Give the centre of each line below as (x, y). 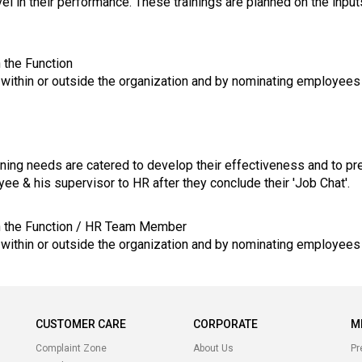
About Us (213, 348)
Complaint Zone (71, 348)
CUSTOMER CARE (81, 324)
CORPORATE (225, 324)
